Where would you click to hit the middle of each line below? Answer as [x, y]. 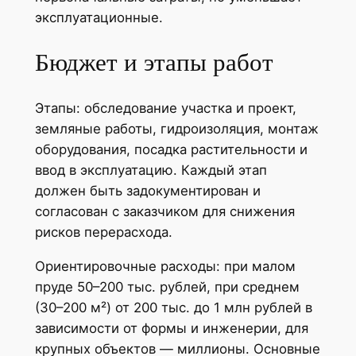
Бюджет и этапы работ [154, 63]
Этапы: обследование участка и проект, [165, 108]
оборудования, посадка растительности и [171, 150]
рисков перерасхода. [103, 232]
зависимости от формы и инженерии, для [171, 328]
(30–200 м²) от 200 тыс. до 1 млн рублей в [173, 307]
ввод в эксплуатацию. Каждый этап [151, 170]
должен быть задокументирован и [147, 191]
